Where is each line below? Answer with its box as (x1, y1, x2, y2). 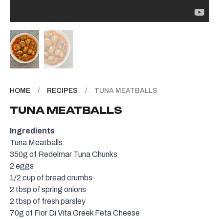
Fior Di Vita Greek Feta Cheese (34, 209, 140, 218)
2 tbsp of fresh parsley (10, 197, 86, 206)
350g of (10, 150, 38, 159)
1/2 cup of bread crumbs (10, 174, 92, 182)
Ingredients (10, 127, 55, 135)
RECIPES (47, 87, 78, 95)
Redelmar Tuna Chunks (38, 150, 117, 159)
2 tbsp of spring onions (10, 185, 86, 194)
